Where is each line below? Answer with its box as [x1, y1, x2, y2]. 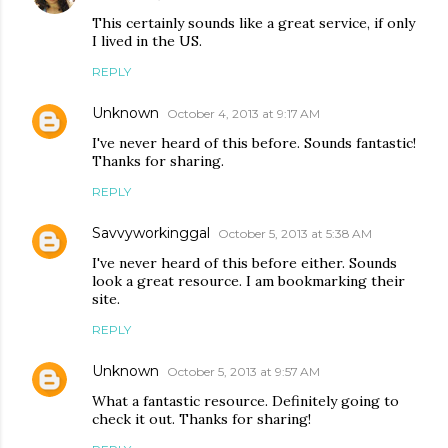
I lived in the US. [92, 32, 202, 51]
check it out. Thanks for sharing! [92, 410, 311, 429]
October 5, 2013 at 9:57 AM [167, 364, 320, 380]
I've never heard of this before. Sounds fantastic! [92, 134, 416, 153]
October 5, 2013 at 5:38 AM [218, 226, 372, 242]
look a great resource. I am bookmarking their [92, 272, 405, 291]
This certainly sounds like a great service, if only [92, 14, 415, 33]
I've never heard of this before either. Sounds [92, 254, 397, 273]
